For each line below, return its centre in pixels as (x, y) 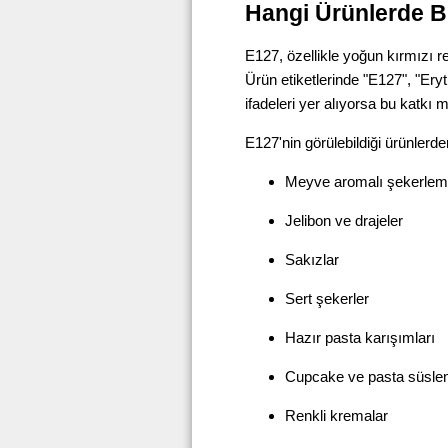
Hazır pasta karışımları (360, 338)
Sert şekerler (327, 299)
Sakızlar (312, 260)
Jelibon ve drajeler (344, 221)
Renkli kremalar (336, 416)
